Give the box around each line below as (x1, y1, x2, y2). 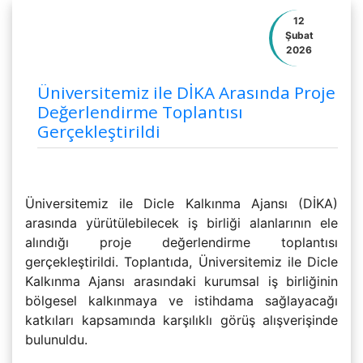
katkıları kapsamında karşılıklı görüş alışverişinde (25, 312, 338, 328)
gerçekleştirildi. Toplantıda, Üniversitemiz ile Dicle (25, 254, 338, 270)
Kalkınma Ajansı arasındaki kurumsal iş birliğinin (25, 273, 338, 289)
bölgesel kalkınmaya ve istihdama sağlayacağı (25, 293, 338, 309)
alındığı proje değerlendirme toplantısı (25, 234, 338, 250)
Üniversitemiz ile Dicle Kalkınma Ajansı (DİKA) (25, 195, 338, 211)
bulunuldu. (25, 331, 88, 348)
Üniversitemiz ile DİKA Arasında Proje (37, 81, 335, 104)
